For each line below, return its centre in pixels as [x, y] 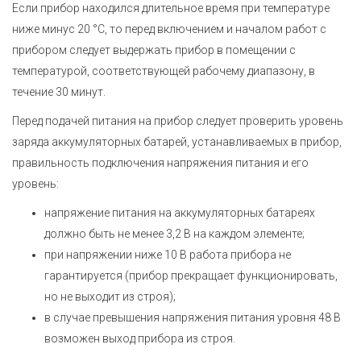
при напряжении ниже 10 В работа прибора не [168, 254]
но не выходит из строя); [110, 296]
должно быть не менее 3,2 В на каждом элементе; [174, 233]
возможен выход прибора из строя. [140, 338]
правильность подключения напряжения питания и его [160, 162]
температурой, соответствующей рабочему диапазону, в [164, 71]
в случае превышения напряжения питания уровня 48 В [193, 317]
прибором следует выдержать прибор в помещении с [154, 50]
